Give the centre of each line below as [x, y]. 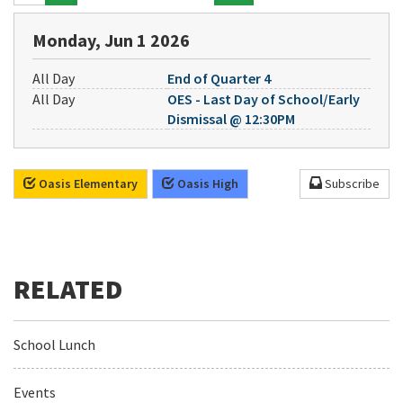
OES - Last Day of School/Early [264, 99]
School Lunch [54, 345]
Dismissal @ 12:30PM [231, 119]
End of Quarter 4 [219, 78]
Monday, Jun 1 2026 [111, 40]
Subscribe [350, 184]
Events [35, 392]
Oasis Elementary [87, 184]
